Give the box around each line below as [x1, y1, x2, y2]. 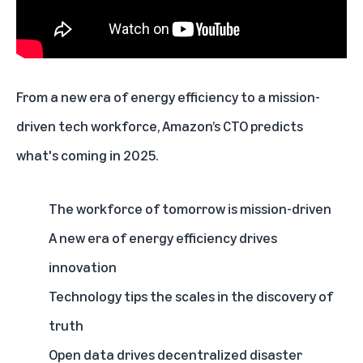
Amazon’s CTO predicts [162, 117, 303, 135]
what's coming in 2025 [16, 146, 156, 164]
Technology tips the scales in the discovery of [49, 287, 333, 305]
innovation [49, 258, 117, 276]
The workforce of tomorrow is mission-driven [49, 199, 331, 218]
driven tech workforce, [16, 117, 162, 135]
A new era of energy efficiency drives [49, 228, 277, 247]
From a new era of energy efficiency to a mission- [16, 88, 320, 106]
